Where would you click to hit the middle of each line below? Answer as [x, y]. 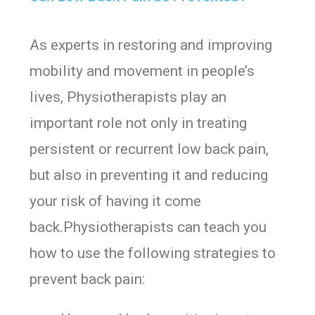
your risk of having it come [116, 201]
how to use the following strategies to [153, 253]
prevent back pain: [88, 279]
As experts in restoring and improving [151, 45]
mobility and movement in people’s [142, 71]
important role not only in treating [139, 123]
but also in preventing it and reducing [149, 175]
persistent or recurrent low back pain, [149, 149]
